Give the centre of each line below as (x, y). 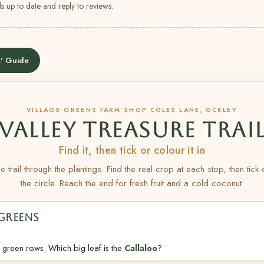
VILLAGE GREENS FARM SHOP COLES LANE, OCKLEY (132, 110)
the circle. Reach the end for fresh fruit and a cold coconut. (132, 183)
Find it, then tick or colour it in (132, 150)
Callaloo (141, 247)
